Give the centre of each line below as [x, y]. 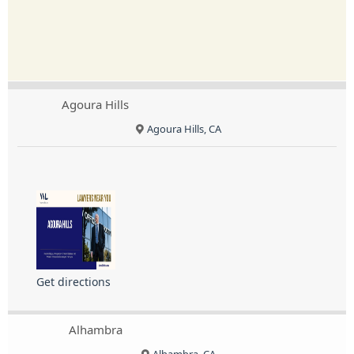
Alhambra [95, 330]
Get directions [73, 282]
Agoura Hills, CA [185, 129]
